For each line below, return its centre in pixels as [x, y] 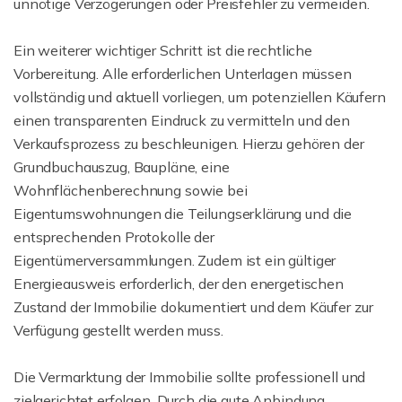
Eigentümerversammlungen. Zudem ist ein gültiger [175, 261]
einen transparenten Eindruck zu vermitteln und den [182, 121]
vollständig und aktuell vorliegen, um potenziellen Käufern [200, 97]
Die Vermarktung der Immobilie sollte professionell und [190, 377]
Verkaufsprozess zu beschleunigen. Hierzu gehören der [189, 144]
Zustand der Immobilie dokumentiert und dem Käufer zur [193, 307]
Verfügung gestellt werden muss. [118, 331]
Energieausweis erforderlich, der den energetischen [179, 284]
